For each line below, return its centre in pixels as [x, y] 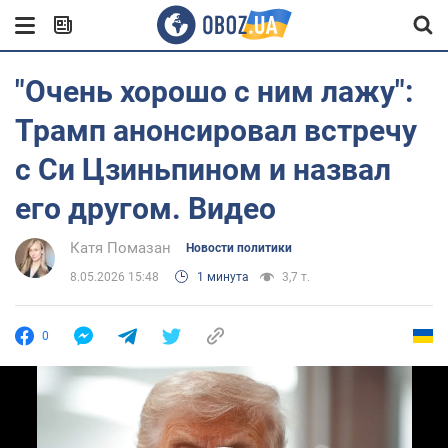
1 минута [223, 277]
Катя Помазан [120, 248]
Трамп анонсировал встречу [216, 130]
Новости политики [239, 248]
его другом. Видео [145, 208]
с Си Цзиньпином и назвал [203, 169]
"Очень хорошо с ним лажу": [214, 91]
